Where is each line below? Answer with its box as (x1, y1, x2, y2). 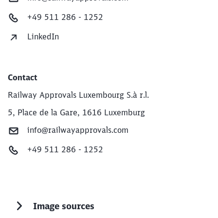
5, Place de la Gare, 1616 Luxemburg (8, 108, 145, 117)
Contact (8, 73, 37, 82)
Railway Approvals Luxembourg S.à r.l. (8, 90, 149, 100)
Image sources (33, 200, 94, 212)
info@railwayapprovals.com (27, 125, 128, 135)
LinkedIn (27, 32, 59, 41)
